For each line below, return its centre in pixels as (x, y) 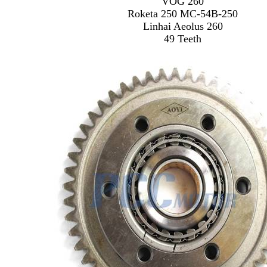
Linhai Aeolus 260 (183, 26)
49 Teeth (183, 39)
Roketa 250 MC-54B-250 (183, 14)
